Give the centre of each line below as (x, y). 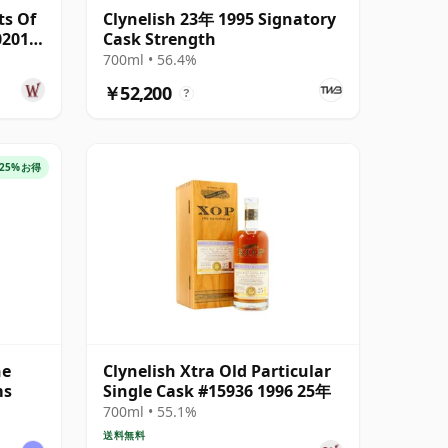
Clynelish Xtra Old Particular (217, 370)
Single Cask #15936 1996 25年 (217, 390)
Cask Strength (159, 38)
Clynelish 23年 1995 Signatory (219, 18)
